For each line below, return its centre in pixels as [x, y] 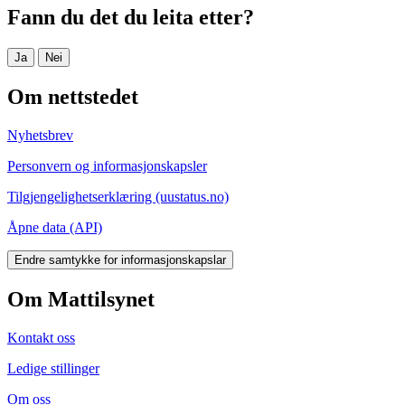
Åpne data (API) [55, 228]
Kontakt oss [41, 338]
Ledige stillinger [53, 368]
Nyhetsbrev [40, 136]
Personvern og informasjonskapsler [107, 166]
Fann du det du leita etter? [131, 18]
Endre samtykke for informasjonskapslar [120, 260]
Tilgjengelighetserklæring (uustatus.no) [118, 197]
